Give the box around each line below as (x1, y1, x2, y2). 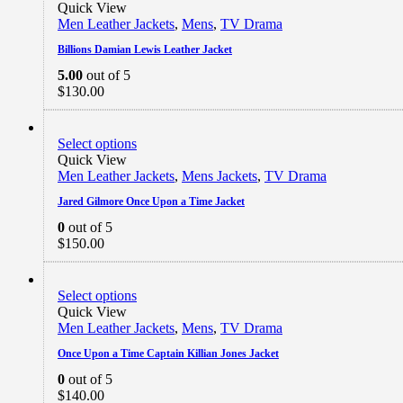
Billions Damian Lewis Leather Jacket (58, 42, 232, 56)
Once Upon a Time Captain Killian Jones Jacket (58, 346, 279, 360)
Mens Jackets (182, 167, 257, 184)
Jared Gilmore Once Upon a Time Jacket (58, 194, 245, 208)
